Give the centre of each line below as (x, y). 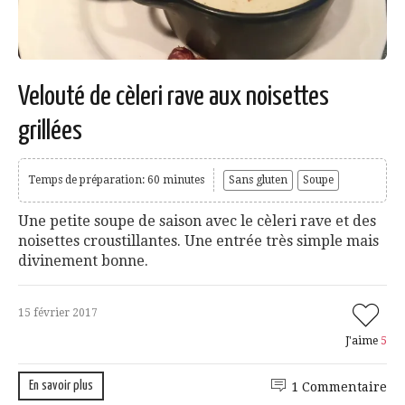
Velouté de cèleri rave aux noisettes (174, 97)
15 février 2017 (58, 313)
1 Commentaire (339, 387)
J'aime (363, 341)
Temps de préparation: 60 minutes (116, 180)
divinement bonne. (83, 261)
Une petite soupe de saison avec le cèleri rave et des (197, 221)
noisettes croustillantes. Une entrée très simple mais (198, 241)
